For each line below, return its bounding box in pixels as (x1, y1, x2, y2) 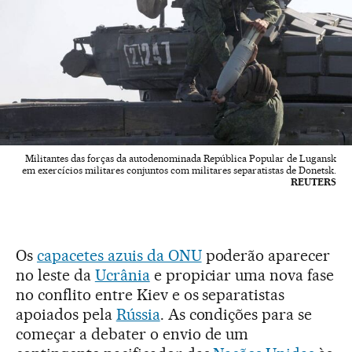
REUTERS (291, 176, 336, 189)
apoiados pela (16, 305, 116, 324)
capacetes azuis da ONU (36, 246, 202, 266)
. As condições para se (159, 305, 313, 324)
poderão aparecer (201, 246, 331, 266)
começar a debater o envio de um (16, 324, 249, 344)
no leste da (16, 266, 95, 285)
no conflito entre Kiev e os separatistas (16, 285, 285, 305)
